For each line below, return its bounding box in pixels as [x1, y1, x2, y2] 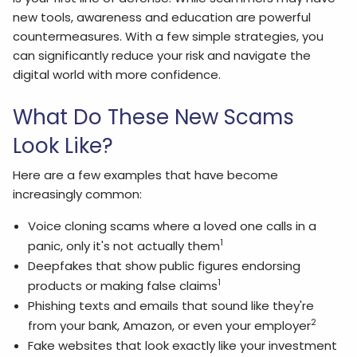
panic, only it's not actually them [27, 237, 220, 255]
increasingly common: [13, 186, 143, 203]
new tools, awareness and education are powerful [13, 9, 312, 26]
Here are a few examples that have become [13, 167, 279, 184]
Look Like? [13, 131, 114, 160]
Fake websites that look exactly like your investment [27, 337, 337, 355]
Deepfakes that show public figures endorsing [27, 257, 300, 275]
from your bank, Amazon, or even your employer [27, 317, 311, 335]
